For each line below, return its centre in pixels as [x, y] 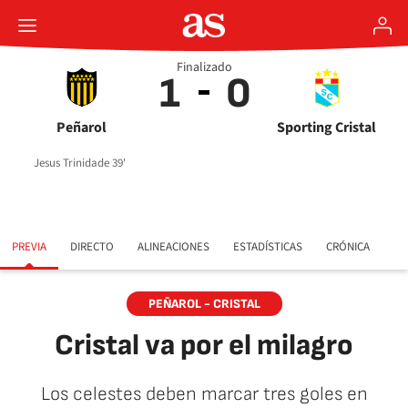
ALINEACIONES [173, 247]
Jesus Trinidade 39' [80, 163]
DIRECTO [92, 247]
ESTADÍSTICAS [268, 247]
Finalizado [204, 67]
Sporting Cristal [326, 127]
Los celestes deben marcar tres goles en [204, 394]
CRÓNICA [348, 247]
